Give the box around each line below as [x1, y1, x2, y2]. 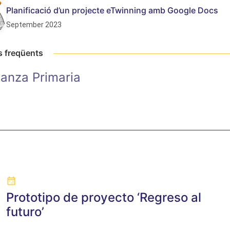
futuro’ [6, 204, 44, 219]
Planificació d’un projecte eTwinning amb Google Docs [6, 5, 218, 15]
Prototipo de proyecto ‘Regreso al [6, 190, 201, 205]
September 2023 [6, 21, 62, 29]
